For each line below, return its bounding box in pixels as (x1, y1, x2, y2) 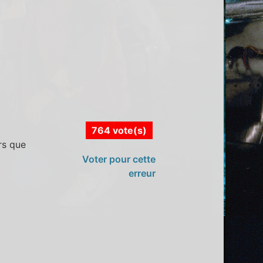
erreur (128, 167, 156, 180)
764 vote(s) (91, 124, 147, 137)
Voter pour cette (82, 153, 156, 166)
